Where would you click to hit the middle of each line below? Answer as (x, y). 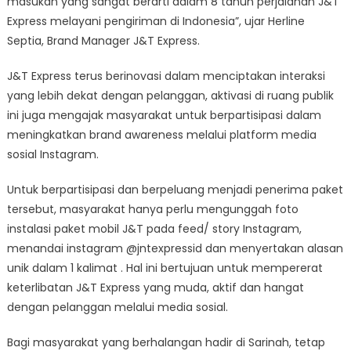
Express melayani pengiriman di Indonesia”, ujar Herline (156, 21)
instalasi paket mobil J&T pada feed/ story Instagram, (154, 228)
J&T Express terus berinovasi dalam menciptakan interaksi (166, 76)
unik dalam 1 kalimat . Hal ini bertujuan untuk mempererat (165, 268)
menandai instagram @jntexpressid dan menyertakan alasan (175, 248)
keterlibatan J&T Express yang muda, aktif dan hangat (155, 287)
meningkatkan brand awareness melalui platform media (161, 134)
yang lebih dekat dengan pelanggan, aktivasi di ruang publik (170, 95)
